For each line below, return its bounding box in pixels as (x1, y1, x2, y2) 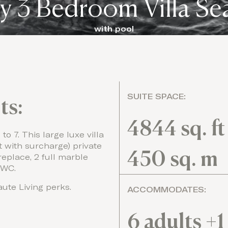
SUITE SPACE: (127, 93, 186, 101)
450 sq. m (127, 145, 218, 172)
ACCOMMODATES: (127, 186, 206, 194)
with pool (94, 25, 134, 33)
